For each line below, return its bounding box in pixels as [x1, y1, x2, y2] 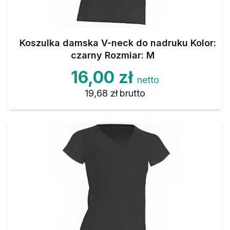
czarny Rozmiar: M [70, 50, 155, 61]
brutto [120, 88, 146, 99]
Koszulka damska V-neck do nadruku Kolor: [19, 37, 216, 49]
